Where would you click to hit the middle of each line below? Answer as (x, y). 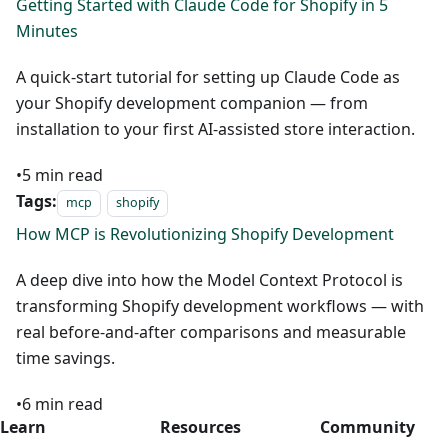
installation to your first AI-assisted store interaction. (215, 129)
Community (367, 427)
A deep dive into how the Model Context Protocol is (209, 280)
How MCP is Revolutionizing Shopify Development (205, 234)
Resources (200, 427)
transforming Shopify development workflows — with (220, 306)
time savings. (65, 358)
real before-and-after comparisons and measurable (211, 332)
